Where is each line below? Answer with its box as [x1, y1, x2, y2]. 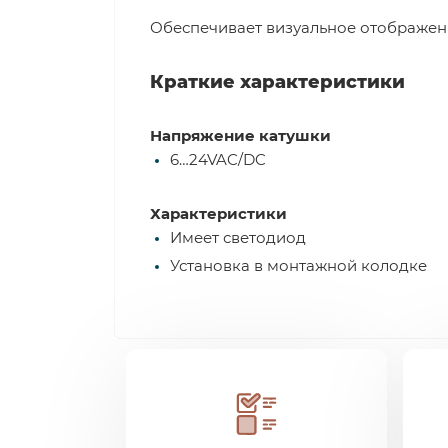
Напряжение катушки [150, 126, 331, 145]
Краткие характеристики [150, 71, 405, 93]
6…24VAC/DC [170, 150, 266, 169]
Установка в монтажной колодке [170, 256, 427, 275]
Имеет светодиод [170, 228, 306, 247]
